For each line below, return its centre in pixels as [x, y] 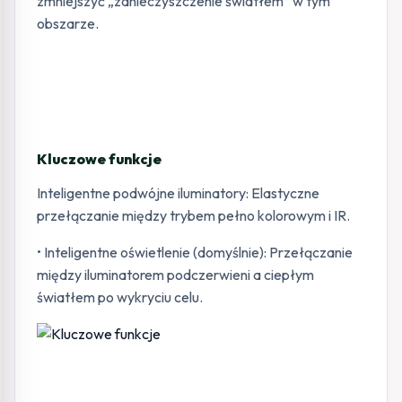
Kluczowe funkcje [99, 159]
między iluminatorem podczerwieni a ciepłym [175, 275]
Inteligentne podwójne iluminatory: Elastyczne [178, 193]
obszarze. [68, 23]
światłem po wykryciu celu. [121, 297]
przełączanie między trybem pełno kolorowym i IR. [193, 215]
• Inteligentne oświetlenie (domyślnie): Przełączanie [195, 252]
